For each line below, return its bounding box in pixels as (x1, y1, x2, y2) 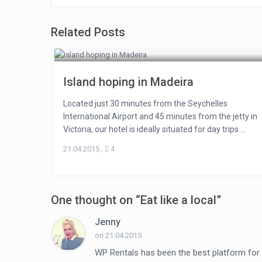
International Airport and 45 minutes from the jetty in (63, 112, 257, 122)
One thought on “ (51, 193, 140, 208)
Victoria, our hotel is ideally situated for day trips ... (63, 125, 246, 135)
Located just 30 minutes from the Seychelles (63, 99, 227, 109)
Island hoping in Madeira (63, 75, 194, 89)
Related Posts (51, 25, 125, 40)
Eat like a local (140, 193, 216, 208)
